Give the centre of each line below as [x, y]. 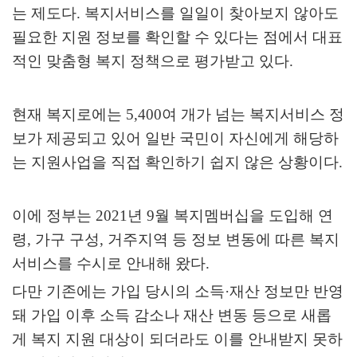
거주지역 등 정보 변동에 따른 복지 [224, 240]
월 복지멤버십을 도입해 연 [244, 216]
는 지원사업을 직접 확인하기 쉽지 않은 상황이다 [175, 163]
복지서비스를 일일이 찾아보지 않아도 [212, 14]
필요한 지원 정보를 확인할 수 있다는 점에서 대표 [177, 37]
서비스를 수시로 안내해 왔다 [109, 264]
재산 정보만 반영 [286, 292]
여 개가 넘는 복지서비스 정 [253, 115]
